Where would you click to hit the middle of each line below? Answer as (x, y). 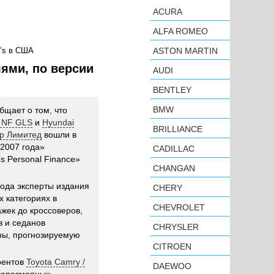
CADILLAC (174, 149)
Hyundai (58, 122)
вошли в (59, 135)
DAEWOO (172, 266)
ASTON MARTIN (185, 51)
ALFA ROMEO (180, 31)
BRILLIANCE (178, 129)
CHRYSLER (176, 227)
